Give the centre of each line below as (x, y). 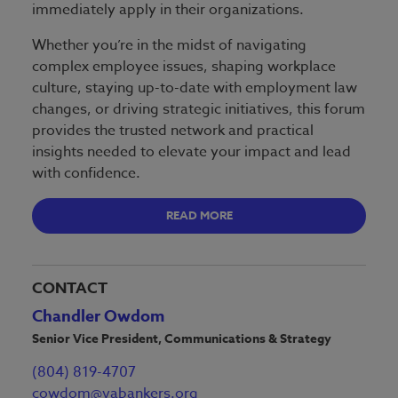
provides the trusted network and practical (173, 130)
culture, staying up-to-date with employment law (195, 88)
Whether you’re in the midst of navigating (169, 45)
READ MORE (199, 215)
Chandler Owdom (98, 317)
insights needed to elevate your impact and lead (191, 151)
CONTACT (70, 289)
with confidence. (86, 173)
